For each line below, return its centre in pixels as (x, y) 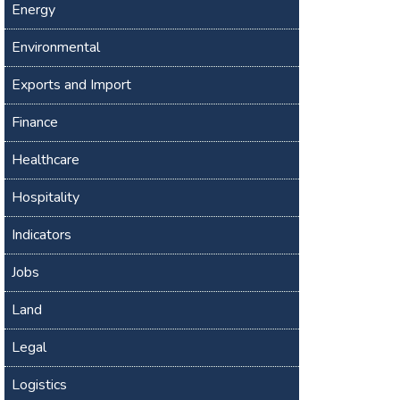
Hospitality (46, 197)
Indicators (42, 234)
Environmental (56, 47)
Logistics (40, 384)
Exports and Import (72, 84)
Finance (35, 122)
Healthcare (46, 159)
